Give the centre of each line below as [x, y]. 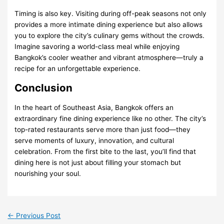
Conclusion [44, 88]
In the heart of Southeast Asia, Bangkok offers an [94, 108]
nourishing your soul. [48, 174]
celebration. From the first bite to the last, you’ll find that [105, 152]
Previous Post [37, 215]
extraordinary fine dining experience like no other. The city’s [110, 119]
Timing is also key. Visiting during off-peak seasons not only [111, 13]
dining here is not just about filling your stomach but [98, 163]
